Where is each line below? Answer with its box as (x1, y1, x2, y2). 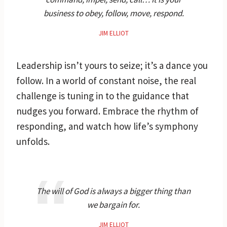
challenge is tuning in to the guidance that (16, 89, 189, 102)
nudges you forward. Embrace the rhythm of (16, 104, 199, 117)
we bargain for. (87, 199, 140, 210)
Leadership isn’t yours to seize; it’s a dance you (16, 59, 208, 71)
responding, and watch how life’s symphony (16, 120, 198, 132)
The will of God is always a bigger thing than (36, 185, 191, 197)
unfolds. (16, 135, 50, 147)
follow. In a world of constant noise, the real (16, 74, 196, 87)
